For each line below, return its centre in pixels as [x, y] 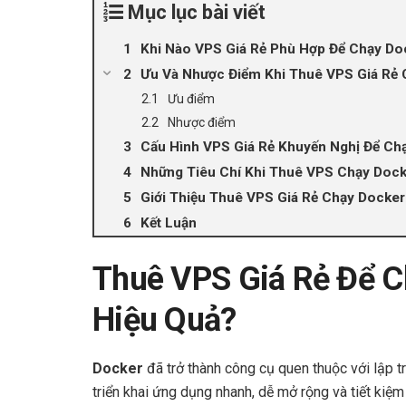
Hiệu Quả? [164, 319]
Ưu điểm [191, 98]
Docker [118, 368]
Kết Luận [169, 222]
